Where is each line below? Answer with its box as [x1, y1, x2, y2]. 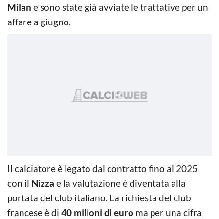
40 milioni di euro [61, 206, 133, 218]
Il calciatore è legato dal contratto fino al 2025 [7, 162, 197, 174]
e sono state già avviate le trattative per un [31, 1, 208, 13]
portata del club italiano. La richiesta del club [7, 192, 191, 203]
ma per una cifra [133, 206, 202, 218]
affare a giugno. [7, 16, 71, 27]
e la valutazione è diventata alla [54, 177, 186, 189]
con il [7, 177, 31, 189]
